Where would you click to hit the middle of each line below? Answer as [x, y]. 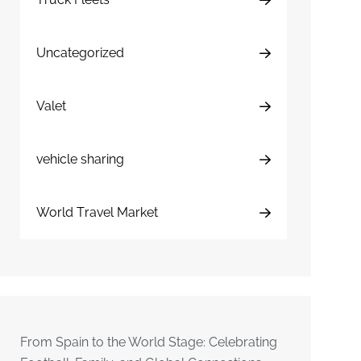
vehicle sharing [81, 159]
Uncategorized [81, 53]
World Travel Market [98, 212]
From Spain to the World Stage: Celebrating [149, 342]
